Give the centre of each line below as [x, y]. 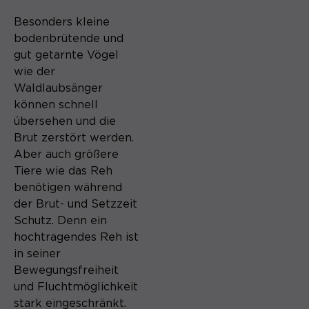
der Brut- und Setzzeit [76, 204]
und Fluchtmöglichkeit [76, 287]
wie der [34, 71]
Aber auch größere [66, 154]
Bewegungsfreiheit [66, 270]
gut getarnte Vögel [66, 55]
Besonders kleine [62, 22]
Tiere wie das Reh [63, 171]
